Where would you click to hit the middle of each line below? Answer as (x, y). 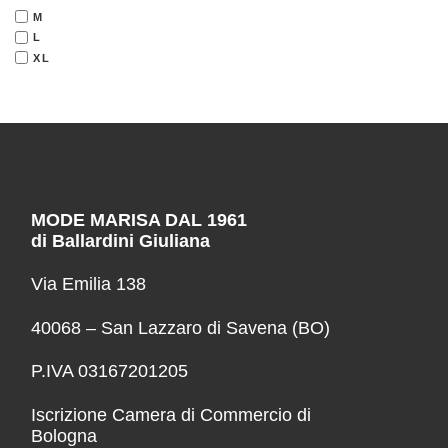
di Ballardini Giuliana (120, 240)
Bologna (63, 435)
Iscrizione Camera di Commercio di (170, 414)
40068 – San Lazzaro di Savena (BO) (180, 327)
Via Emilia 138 (88, 284)
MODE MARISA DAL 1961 (138, 219)
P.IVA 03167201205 (109, 371)
